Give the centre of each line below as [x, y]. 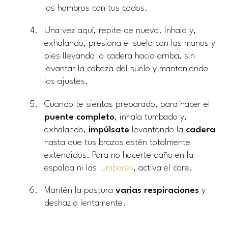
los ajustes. [66, 82]
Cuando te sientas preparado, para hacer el [127, 104]
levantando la [158, 130]
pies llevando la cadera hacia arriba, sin [120, 56]
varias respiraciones [157, 190]
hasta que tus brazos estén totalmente [117, 142]
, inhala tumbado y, [151, 117]
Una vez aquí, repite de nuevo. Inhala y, [120, 31]
